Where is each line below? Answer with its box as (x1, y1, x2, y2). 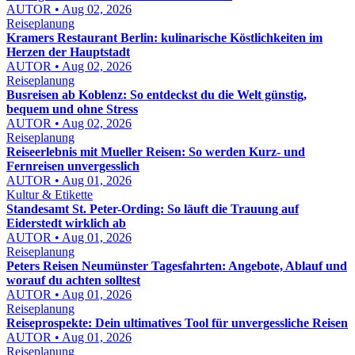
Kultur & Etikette (6, 188, 93, 201)
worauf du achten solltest (6, 273, 140, 287)
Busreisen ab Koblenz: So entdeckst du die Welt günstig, (6, 88, 307, 101)
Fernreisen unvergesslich (6, 159, 139, 173)
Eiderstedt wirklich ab (6, 216, 126, 230)
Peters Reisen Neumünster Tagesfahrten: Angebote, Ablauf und (6, 259, 347, 273)
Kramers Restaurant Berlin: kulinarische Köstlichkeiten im (6, 31, 323, 44)
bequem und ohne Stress (6, 102, 138, 116)
